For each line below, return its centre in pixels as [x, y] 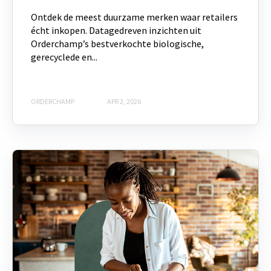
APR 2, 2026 [124, 101]
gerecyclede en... [64, 57]
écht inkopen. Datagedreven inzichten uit [116, 31]
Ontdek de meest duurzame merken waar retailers [134, 17]
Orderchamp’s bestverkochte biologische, [117, 44]
